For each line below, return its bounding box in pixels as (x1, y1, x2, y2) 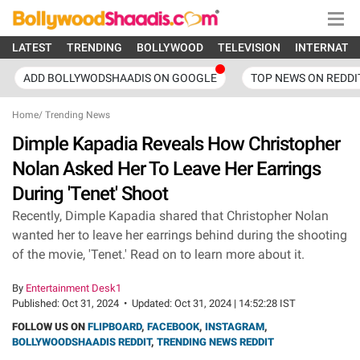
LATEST (12, 41, 52, 54)
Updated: (132, 297, 174, 309)
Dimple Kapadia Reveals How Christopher (12, 133, 340, 155)
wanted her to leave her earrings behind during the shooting (12, 227, 347, 243)
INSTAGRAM (205, 321, 264, 333)
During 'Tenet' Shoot (12, 182, 168, 205)
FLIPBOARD (88, 321, 141, 333)
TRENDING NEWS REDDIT (157, 336, 274, 348)
